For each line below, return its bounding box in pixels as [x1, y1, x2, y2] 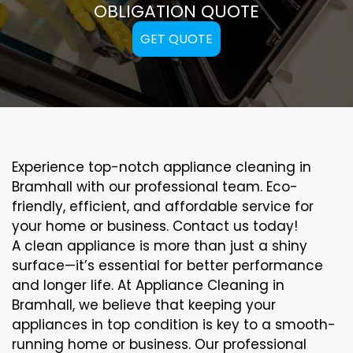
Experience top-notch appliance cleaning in [12, 157, 311, 176]
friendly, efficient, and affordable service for [12, 196, 314, 216]
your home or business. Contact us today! [12, 216, 298, 236]
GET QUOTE [140, 29, 213, 48]
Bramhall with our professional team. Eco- [12, 176, 298, 196]
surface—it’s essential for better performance [12, 255, 323, 275]
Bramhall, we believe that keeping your [12, 295, 276, 314]
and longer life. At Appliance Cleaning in [12, 275, 284, 295]
